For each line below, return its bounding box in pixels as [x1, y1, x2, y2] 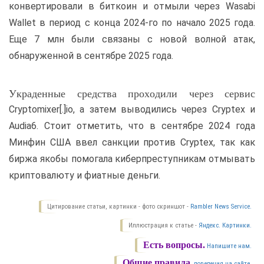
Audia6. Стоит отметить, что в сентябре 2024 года [9, 120, 255, 131]
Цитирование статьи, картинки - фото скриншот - [47, 203, 190, 210]
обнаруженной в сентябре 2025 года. [9, 50, 173, 61]
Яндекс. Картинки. [199, 222, 252, 229]
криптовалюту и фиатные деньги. [9, 170, 160, 181]
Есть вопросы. [143, 240, 205, 250]
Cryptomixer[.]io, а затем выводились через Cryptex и [9, 104, 255, 115]
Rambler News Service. [190, 203, 252, 210]
